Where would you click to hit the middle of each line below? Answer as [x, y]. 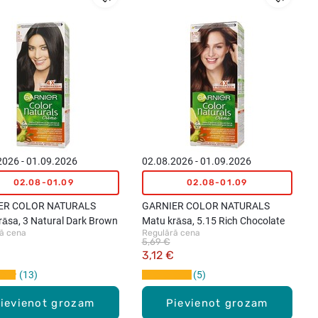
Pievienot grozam [217, 303]
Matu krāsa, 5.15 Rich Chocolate [213, 220]
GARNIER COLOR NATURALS [205, 205]
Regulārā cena [171, 232]
